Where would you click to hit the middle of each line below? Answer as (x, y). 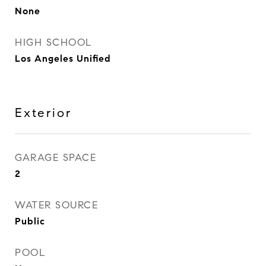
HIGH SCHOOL (54, 42)
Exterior (43, 113)
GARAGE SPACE (56, 158)
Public (30, 221)
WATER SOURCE (56, 205)
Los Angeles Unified (63, 58)
